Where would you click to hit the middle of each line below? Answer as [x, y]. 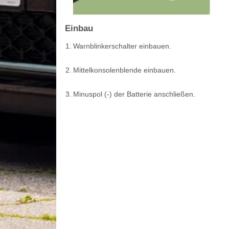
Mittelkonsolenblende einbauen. [124, 70]
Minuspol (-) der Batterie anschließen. [134, 94]
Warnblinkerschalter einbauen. [122, 46]
